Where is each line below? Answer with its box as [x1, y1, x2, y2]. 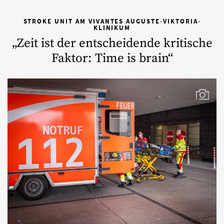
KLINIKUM [93, 23, 131, 32]
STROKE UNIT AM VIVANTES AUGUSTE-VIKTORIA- [23, 16, 201, 25]
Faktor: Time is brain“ [51, 50, 173, 66]
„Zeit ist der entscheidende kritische [11, 35, 212, 51]
